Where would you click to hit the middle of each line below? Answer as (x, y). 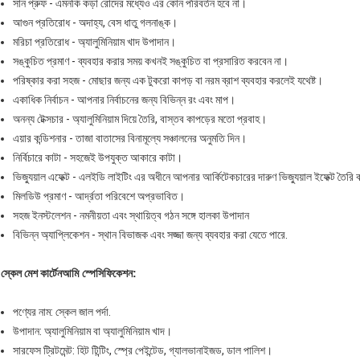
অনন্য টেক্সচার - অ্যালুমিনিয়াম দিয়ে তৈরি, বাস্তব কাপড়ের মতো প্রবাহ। (140, 119)
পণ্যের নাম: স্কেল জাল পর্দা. (62, 312)
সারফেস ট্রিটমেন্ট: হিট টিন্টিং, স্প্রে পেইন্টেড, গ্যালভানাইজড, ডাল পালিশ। (143, 351)
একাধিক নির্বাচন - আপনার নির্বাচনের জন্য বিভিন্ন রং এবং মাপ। (124, 100)
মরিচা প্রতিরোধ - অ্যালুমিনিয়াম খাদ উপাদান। (94, 42)
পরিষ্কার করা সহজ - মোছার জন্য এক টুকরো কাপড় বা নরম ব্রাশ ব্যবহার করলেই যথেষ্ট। (168, 81)
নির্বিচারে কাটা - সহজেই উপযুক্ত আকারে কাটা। (98, 158)
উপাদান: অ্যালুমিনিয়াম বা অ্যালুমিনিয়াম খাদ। (92, 331)
